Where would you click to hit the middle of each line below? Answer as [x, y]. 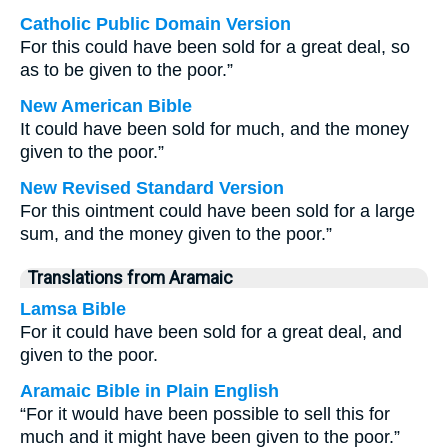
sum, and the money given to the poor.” [176, 234]
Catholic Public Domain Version [155, 24]
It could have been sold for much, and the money [214, 129]
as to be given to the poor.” [126, 70]
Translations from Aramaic [130, 278]
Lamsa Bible [73, 309]
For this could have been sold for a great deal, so [215, 47]
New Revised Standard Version [152, 188]
